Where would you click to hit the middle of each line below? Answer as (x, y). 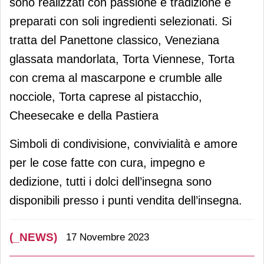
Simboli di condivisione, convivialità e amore (123, 143)
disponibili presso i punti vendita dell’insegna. (126, 200)
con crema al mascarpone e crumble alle (116, 77)
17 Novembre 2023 (108, 237)
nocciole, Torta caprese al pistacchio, (106, 96)
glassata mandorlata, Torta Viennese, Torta (122, 59)
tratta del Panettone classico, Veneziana (114, 40)
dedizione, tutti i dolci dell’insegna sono (110, 181)
